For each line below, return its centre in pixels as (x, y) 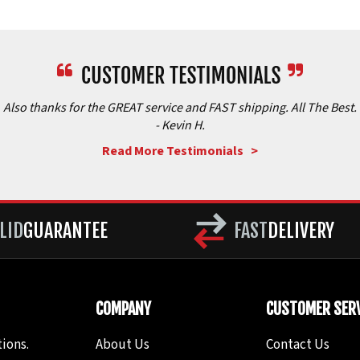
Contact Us (298, 344)
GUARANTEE (65, 230)
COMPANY (123, 309)
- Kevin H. (180, 125)
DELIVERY (301, 230)
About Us (123, 344)
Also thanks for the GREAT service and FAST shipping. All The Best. (180, 107)
